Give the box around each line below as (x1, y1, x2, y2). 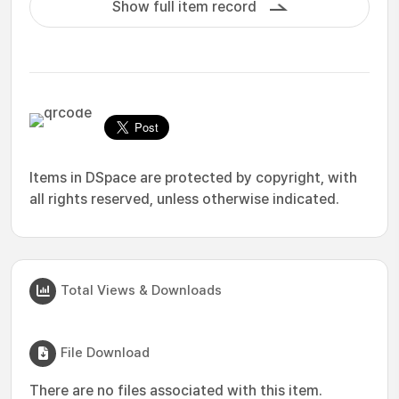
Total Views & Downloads (61, 281, 222, 298)
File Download (61, 344, 150, 361)
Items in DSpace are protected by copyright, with (29, 169, 357, 186)
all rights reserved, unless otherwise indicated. (29, 191, 339, 208)
